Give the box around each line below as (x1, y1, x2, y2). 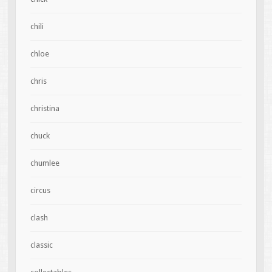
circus (30, 186, 50, 195)
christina (30, 104, 59, 114)
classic (30, 240, 53, 250)
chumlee (30, 158, 59, 168)
